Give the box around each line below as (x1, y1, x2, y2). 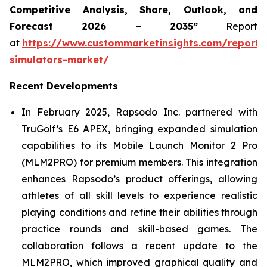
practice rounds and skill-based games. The (21, 223, 257, 235)
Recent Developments (10, 80, 118, 92)
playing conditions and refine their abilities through (21, 206, 257, 219)
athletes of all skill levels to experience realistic (21, 190, 257, 202)
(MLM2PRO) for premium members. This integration (21, 156, 257, 169)
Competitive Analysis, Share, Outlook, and (10, 4, 257, 16)
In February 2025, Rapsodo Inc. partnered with (21, 106, 257, 119)
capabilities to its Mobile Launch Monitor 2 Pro (21, 139, 257, 152)
